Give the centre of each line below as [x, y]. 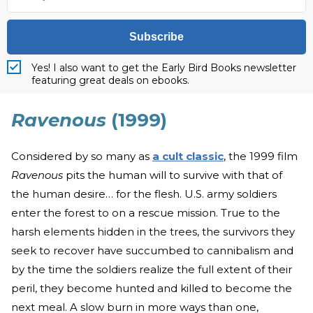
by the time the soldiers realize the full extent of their [152, 270]
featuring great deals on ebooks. [110, 81]
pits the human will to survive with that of [173, 175]
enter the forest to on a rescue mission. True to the [146, 213]
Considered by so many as [82, 156]
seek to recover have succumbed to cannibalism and [152, 251]
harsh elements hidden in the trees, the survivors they [153, 232]
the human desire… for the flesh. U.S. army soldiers [144, 194]
